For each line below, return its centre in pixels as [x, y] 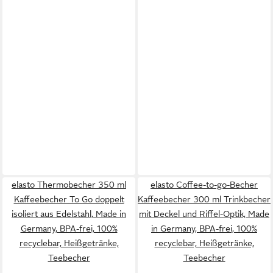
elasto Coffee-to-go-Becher [204, 185]
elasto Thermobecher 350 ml [69, 185]
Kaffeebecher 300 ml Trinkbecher [204, 199]
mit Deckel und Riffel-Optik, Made [204, 214]
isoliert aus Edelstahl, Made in [69, 214]
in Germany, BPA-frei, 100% [204, 229]
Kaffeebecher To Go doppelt [69, 199]
